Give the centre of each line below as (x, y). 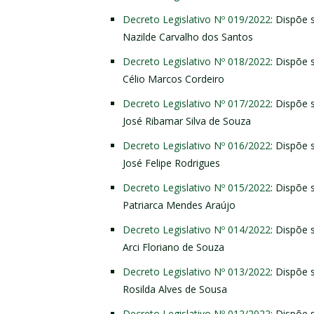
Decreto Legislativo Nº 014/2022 (197, 229)
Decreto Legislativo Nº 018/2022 (197, 61)
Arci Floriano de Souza (173, 247)
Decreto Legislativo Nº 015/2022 (197, 187)
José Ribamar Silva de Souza (187, 121)
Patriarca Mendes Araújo (179, 205)
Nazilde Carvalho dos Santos (188, 36)
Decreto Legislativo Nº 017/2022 (197, 103)
